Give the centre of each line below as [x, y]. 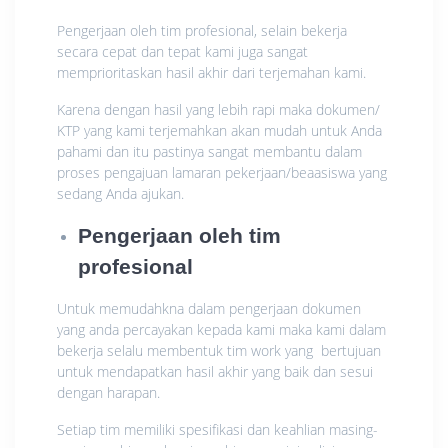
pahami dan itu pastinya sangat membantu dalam [209, 151]
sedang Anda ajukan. [120, 193]
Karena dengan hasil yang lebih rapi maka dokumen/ [218, 109]
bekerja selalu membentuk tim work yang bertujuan [219, 350]
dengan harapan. [108, 392]
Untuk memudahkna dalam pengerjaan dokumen [209, 308]
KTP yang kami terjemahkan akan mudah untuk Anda [219, 130]
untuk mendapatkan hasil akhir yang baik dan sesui [215, 371]
